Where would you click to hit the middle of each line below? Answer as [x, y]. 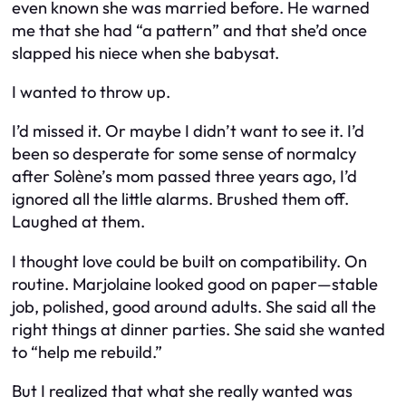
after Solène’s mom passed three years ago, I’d [184, 177]
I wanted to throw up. [91, 92]
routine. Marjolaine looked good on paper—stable [195, 284]
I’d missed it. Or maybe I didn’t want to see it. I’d [188, 131]
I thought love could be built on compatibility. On [189, 261]
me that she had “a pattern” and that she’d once [189, 30]
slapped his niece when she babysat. [145, 53]
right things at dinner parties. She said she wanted [198, 329]
